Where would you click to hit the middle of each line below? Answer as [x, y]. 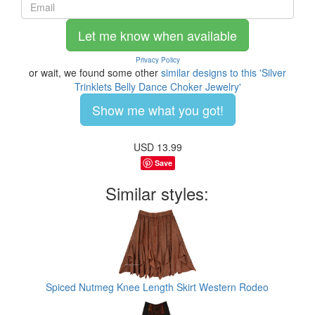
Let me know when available [157, 35]
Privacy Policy [157, 59]
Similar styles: [157, 193]
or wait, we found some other [95, 72]
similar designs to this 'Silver [224, 72]
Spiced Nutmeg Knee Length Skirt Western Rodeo [157, 287]
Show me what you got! [157, 109]
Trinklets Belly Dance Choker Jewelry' [157, 86]
